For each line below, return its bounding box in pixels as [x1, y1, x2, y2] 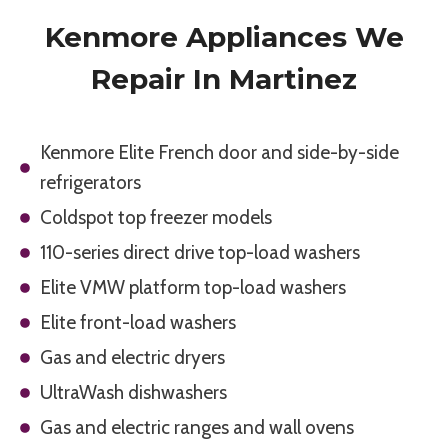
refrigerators [40, 171, 141, 195]
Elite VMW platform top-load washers [40, 276, 346, 300]
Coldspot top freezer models [40, 206, 272, 230]
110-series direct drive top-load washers [40, 241, 360, 265]
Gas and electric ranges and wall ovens [40, 416, 354, 440]
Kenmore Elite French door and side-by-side [40, 141, 399, 165]
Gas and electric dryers [40, 346, 225, 370]
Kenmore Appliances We [44, 20, 404, 55]
